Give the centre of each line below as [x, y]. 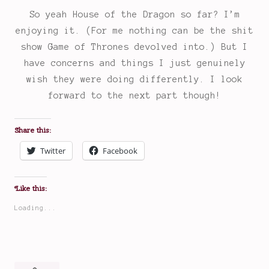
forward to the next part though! [134, 96]
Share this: [33, 131]
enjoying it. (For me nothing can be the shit [134, 31]
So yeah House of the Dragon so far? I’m [134, 15]
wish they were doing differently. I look [134, 80]
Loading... [35, 208]
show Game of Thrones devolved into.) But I [134, 47]
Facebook [120, 151]
